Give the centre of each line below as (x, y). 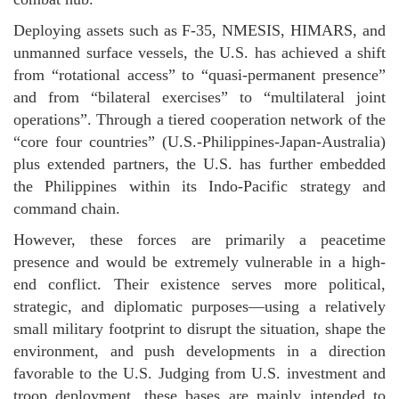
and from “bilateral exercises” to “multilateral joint (199, 97)
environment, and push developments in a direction (199, 351)
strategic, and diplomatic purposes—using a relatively (199, 306)
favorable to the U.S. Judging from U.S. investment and (199, 373)
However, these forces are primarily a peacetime (199, 240)
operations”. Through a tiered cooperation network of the (199, 119)
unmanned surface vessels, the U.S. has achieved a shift (199, 53)
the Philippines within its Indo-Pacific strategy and (199, 186)
